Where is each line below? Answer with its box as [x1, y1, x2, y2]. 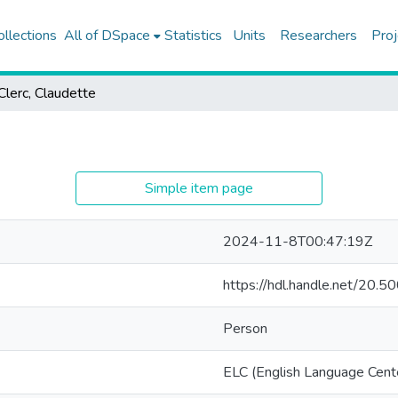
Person [223, 319, 267, 338]
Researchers [279, 26, 357, 45]
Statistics [163, 26, 222, 45]
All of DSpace [63, 26, 150, 45]
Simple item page [145, 179, 253, 198]
